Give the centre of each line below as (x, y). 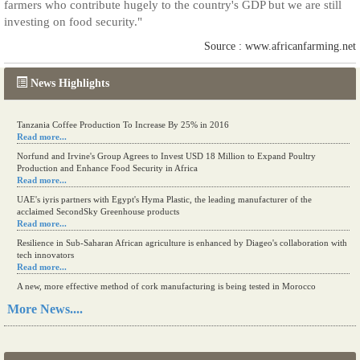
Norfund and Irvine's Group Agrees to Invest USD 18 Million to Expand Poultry (166, 156)
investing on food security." (73, 22)
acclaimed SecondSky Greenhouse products (98, 211)
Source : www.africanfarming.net (280, 46)
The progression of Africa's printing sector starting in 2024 (126, 317)
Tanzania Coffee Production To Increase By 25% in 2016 (123, 125)
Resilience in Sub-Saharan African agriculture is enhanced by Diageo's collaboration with (182, 243)
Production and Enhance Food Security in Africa (107, 168)
